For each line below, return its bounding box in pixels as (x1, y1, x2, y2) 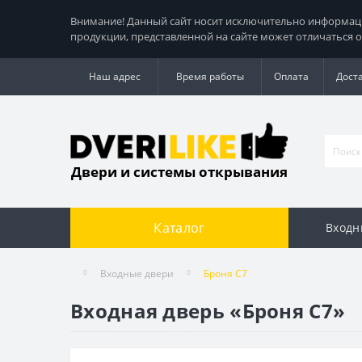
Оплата (274, 69, 309, 83)
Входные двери (100, 266, 174, 280)
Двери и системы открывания (71, 162, 288, 181)
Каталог (154, 218, 205, 237)
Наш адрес (89, 69, 141, 83)
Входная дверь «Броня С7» (70, 297, 346, 324)
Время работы (176, 69, 244, 83)
